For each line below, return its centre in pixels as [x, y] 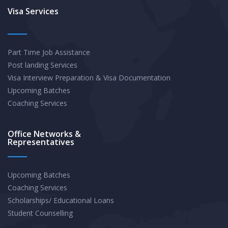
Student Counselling [40, 213]
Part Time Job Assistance [49, 52]
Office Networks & [44, 134]
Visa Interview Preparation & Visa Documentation [89, 77]
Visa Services [33, 11]
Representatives [41, 142]
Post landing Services [42, 65]
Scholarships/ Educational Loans [61, 200]
